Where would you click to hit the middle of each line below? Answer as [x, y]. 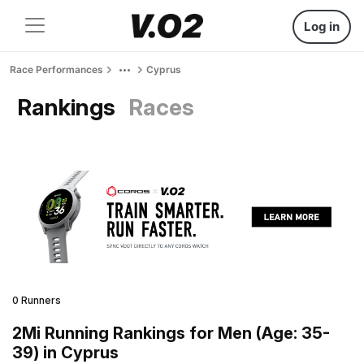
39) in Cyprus [65, 352]
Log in [322, 26]
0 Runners [37, 300]
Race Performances [56, 69]
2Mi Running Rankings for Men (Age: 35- [171, 333]
